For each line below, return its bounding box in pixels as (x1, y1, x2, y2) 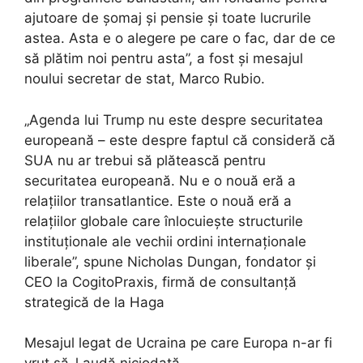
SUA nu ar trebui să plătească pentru (24, 152, 266, 169)
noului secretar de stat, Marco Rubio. (24, 70, 265, 88)
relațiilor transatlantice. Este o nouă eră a (24, 192, 292, 209)
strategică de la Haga (24, 293, 164, 310)
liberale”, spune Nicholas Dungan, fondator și (24, 253, 316, 270)
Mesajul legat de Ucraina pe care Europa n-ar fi (24, 335, 332, 352)
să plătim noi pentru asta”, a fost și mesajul (24, 50, 303, 67)
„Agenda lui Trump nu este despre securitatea (24, 111, 323, 128)
